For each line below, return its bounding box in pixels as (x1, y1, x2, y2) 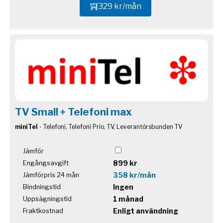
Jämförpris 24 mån (23, 171, 79, 179)
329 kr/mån (98, 1, 141, 11)
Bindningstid (23, 183, 61, 191)
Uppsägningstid (23, 195, 72, 203)
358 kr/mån (113, 170, 156, 179)
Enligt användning (113, 206, 178, 215)
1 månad (113, 194, 143, 203)
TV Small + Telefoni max (15, 106, 132, 118)
